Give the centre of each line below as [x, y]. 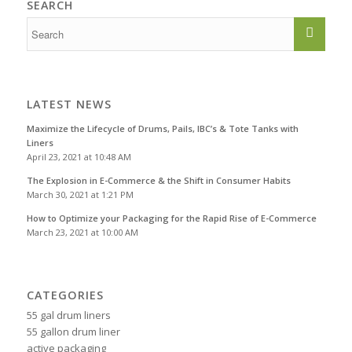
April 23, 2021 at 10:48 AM [79, 157]
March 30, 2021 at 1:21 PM [80, 195]
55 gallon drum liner [73, 332]
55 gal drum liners [68, 315]
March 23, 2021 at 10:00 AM [82, 233]
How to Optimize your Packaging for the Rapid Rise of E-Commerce [171, 218]
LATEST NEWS [69, 104]
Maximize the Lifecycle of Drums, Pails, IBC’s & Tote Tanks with [162, 129]
